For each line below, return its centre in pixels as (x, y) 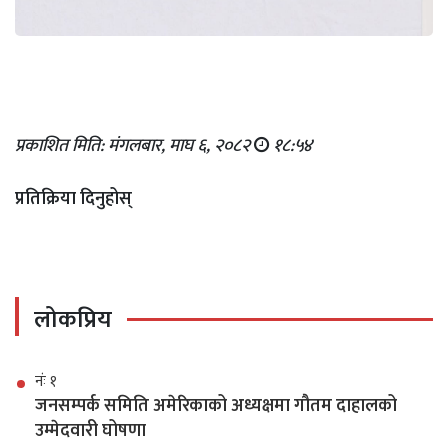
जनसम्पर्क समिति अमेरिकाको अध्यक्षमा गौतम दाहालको (216, 405)
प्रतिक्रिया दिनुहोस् (73, 198)
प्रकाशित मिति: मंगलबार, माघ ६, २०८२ (134, 145)
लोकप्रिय (73, 319)
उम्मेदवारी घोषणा (90, 430)
